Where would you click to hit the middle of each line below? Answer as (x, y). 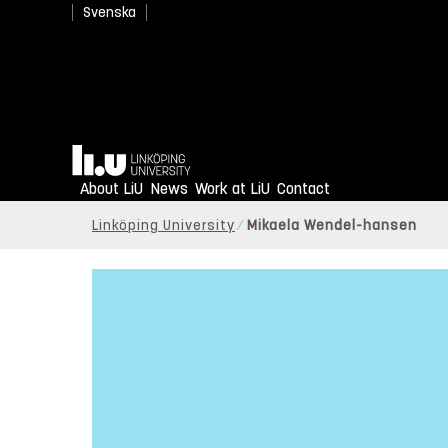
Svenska (109, 12)
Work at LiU (232, 189)
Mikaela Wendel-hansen (332, 226)
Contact (303, 189)
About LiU (111, 189)
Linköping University (163, 226)
